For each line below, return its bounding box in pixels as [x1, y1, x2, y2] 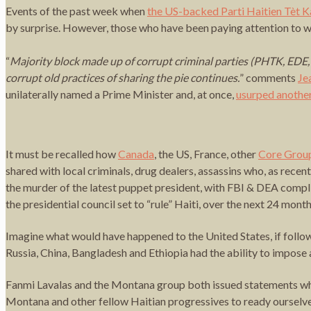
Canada [118, 146, 154, 160]
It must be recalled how [6, 146, 118, 160]
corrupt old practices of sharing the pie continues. [6, 70, 239, 84]
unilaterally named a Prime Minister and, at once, [6, 87, 236, 101]
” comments [239, 70, 298, 84]
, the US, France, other [154, 146, 258, 160]
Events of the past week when [6, 3, 147, 17]
